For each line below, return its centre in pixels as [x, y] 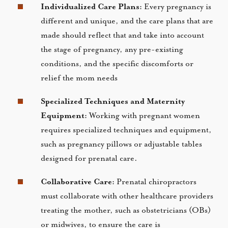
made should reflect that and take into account [123, 36]
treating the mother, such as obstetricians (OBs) [126, 211]
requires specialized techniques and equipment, [126, 130]
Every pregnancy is [177, 7]
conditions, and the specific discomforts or [117, 64]
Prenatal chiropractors [156, 182]
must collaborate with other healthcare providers [127, 196]
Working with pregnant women [145, 116]
